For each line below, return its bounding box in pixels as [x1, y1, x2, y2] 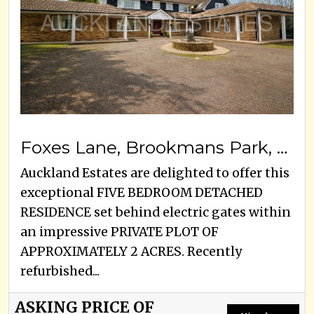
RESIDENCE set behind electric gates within [20, 204, 291, 220]
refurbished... [20, 263, 100, 279]
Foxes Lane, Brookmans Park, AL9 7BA [277, 136, 287, 158]
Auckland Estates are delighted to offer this [20, 165, 289, 181]
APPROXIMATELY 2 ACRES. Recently [20, 243, 242, 259]
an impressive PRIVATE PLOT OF [20, 224, 219, 240]
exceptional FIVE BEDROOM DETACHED [20, 184, 263, 200]
